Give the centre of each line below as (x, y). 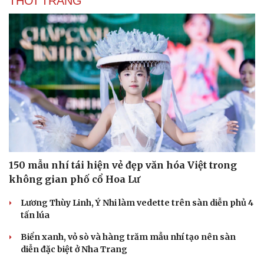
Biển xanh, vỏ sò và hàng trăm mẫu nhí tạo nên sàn (128, 237)
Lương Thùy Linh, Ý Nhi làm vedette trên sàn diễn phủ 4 (137, 203)
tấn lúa (35, 215)
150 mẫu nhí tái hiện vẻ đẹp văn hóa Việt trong (123, 165)
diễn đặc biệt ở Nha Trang (74, 250)
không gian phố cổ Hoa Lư (74, 179)
